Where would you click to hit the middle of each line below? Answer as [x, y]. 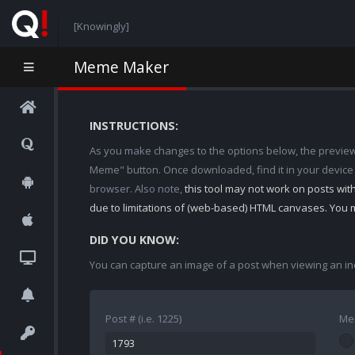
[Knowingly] [101, 26]
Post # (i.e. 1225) [143, 319]
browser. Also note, [137, 189]
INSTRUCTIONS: [134, 126]
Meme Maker [121, 67]
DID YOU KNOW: [134, 240]
